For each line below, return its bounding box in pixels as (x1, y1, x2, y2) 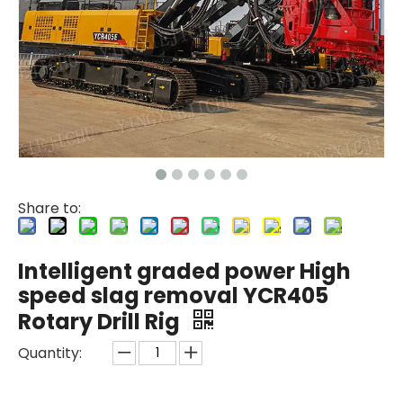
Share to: (18, 198, 81, 219)
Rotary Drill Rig (18, 307, 184, 336)
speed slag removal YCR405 (18, 281, 328, 310)
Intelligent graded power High (18, 256, 351, 286)
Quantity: (18, 343, 82, 363)
